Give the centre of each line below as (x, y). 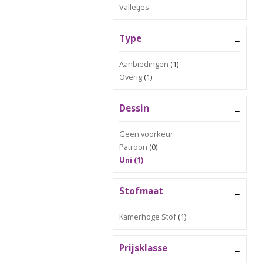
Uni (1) (131, 160)
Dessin (134, 108)
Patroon (133, 147)
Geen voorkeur (146, 134)
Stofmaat (141, 191)
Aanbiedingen (144, 64)
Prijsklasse (143, 248)
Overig (131, 77)
